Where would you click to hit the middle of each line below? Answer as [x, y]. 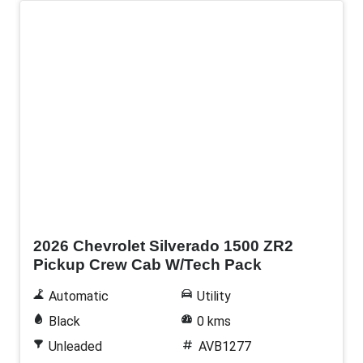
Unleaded [75, 346]
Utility [214, 296]
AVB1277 [224, 346]
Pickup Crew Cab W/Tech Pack [147, 264]
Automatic [78, 296]
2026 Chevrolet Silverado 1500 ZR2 [163, 246]
